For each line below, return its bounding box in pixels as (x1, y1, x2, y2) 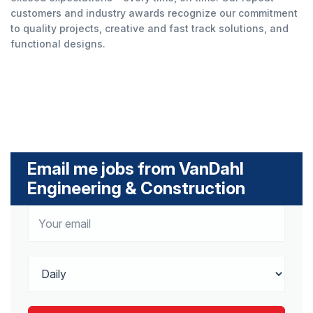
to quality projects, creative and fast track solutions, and (10, 22, 289, 34)
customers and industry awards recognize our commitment (10, 7, 298, 19)
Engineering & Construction (27, 178, 245, 198)
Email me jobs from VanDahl (27, 159, 244, 179)
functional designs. (10, 38, 105, 50)
